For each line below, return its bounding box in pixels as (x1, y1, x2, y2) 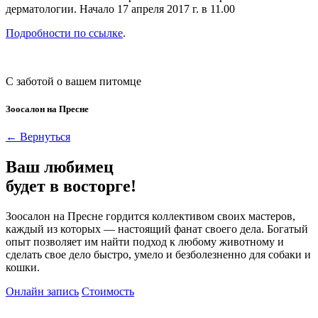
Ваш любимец (6, 158, 114, 177)
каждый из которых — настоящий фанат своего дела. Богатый (6, 222, 308, 235)
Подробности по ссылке (6, 26, 123, 39)
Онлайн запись (6, 285, 79, 297)
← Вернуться (6, 131, 70, 143)
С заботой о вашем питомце (6, 75, 141, 87)
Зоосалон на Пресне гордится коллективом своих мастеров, (6, 209, 295, 222)
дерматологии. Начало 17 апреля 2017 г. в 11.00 (6, 2, 235, 15)
